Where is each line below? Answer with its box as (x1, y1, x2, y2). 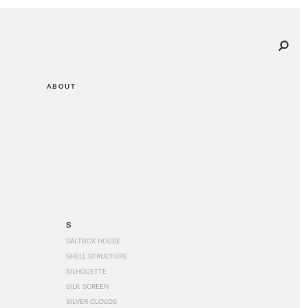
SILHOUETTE (66, 267, 107, 275)
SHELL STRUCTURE (66, 252, 127, 260)
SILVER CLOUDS (66, 297, 117, 305)
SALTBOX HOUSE (66, 236, 120, 245)
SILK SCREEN (66, 282, 109, 290)
